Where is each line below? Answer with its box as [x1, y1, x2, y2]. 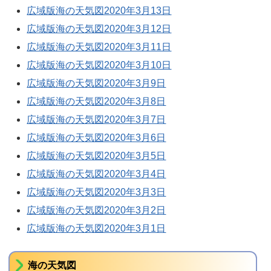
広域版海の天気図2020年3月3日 [27, 187, 166, 197]
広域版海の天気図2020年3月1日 [27, 223, 166, 233]
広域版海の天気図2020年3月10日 [27, 60, 172, 70]
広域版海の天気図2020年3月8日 [27, 96, 166, 106]
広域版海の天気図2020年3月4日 [27, 169, 166, 179]
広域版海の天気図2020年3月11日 [27, 42, 172, 52]
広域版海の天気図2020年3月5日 [27, 151, 166, 161]
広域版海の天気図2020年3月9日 [27, 78, 166, 88]
